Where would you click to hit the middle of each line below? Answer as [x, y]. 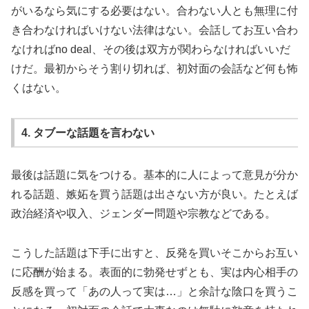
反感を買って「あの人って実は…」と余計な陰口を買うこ [154, 292]
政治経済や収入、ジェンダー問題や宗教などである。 [143, 214]
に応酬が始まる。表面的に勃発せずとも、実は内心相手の [154, 272]
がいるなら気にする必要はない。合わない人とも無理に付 [154, 11]
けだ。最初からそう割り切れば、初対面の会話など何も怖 [154, 69]
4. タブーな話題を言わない [88, 132]
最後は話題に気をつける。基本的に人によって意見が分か [154, 175]
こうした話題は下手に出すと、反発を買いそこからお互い [154, 253]
